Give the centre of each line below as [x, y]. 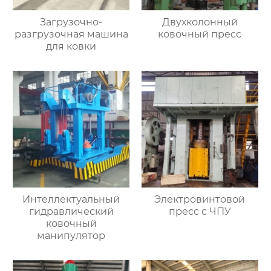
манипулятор [71, 235]
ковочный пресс [200, 34]
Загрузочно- [71, 22]
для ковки [71, 46]
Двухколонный [200, 22]
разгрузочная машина [71, 34]
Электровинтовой [200, 199]
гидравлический [71, 211]
